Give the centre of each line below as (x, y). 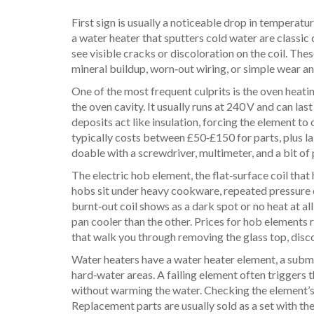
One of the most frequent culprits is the (166, 91)
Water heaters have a (123, 259)
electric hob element (142, 175)
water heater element (225, 259)
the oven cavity (107, 106)
